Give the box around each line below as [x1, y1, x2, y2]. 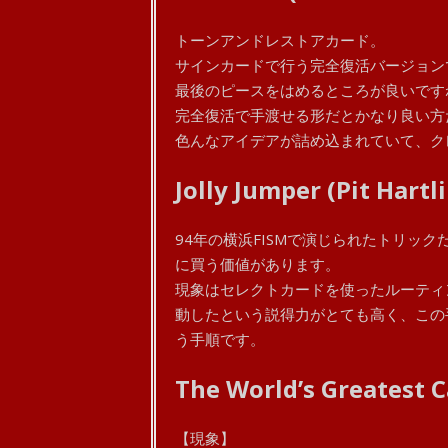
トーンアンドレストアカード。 [174, 30, 385, 50]
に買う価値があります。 [174, 254, 340, 274]
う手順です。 [174, 329, 265, 349]
